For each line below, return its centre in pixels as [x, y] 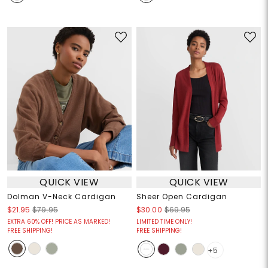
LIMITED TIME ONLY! [164, 222]
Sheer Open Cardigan [182, 197]
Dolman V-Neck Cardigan [61, 197]
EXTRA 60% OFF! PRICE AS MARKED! [58, 222]
